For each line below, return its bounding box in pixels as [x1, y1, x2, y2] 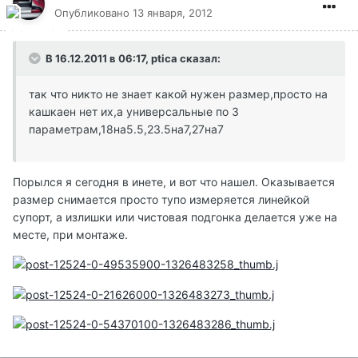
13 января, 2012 [133, 6, 213, 20]
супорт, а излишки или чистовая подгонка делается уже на [13, 210, 337, 225]
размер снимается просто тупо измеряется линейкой [13, 193, 309, 207]
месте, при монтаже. [13, 228, 128, 242]
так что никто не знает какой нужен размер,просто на [29, 87, 328, 101]
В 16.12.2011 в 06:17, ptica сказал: [43, 52, 221, 66]
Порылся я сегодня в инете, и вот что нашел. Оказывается [13, 175, 335, 189]
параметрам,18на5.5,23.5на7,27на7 [29, 122, 224, 137]
